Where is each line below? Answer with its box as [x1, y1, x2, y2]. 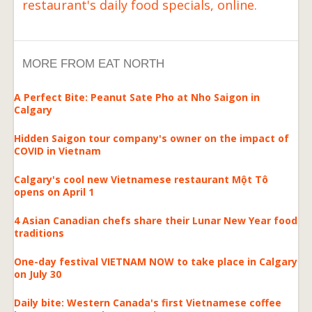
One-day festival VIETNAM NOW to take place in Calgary [14, 254, 297, 268]
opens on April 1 [14, 185, 94, 198]
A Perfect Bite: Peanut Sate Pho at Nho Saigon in [14, 90, 260, 104]
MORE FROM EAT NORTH [22, 56, 164, 70]
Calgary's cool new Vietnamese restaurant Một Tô [14, 172, 268, 186]
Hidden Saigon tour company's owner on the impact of [14, 131, 289, 145]
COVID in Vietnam [14, 143, 101, 157]
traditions [14, 226, 64, 240]
